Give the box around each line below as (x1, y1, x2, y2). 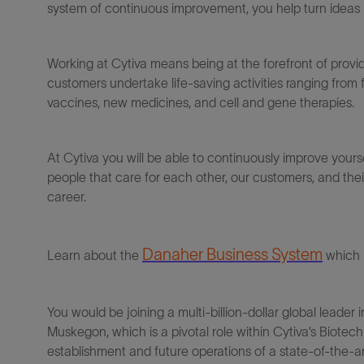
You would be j (47, 305, 130, 319)
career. (47, 189, 86, 204)
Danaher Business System (142, 245, 323, 263)
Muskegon (47, 324, 106, 339)
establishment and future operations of (47, 344, 266, 358)
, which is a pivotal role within (106, 324, 270, 339)
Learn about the (47, 248, 139, 262)
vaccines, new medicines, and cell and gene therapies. (47, 95, 357, 110)
